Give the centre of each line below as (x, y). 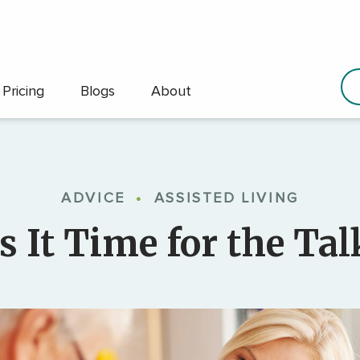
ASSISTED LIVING (226, 198)
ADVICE (93, 198)
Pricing (23, 91)
